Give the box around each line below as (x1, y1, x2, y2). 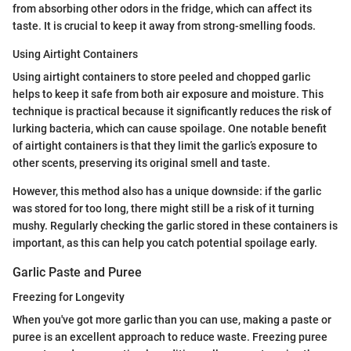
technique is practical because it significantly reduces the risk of (13, 104, 331, 118)
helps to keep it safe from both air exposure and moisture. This (13, 87, 324, 100)
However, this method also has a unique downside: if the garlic (13, 184, 321, 197)
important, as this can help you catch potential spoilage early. (13, 236, 317, 249)
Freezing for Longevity (13, 290, 125, 303)
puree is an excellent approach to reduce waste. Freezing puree (13, 330, 327, 343)
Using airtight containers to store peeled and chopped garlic (13, 70, 310, 83)
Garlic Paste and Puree (13, 264, 142, 280)
